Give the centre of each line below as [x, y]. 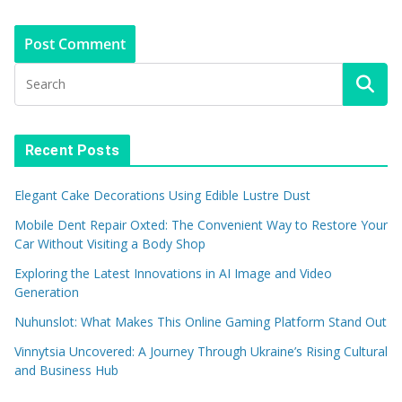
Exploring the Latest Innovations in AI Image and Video [173, 273]
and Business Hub [68, 370]
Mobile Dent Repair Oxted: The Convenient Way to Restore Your [201, 225]
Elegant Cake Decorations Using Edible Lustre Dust [162, 195]
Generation [47, 292]
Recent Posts [72, 150]
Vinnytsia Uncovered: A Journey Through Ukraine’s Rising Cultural [201, 351]
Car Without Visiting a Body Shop [110, 244]
